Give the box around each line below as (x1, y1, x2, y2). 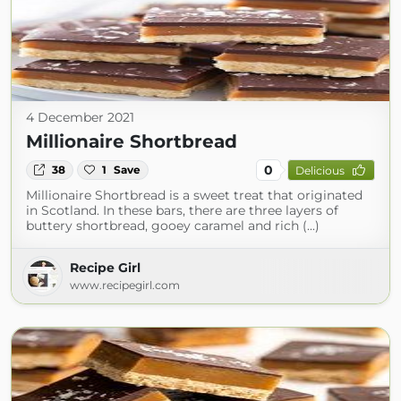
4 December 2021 (26, 109, 134, 125)
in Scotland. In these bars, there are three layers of (26, 202, 338, 218)
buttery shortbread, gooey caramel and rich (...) (26, 218, 320, 234)
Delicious (294, 163, 345, 177)
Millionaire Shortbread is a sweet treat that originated (26, 187, 363, 203)
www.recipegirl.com (70, 278, 180, 292)
